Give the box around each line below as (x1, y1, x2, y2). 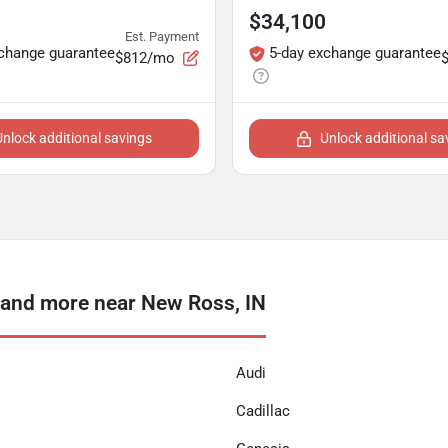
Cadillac (236, 402, 290, 420)
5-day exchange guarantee (269, 44, 441, 62)
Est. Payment (125, 28, 199, 44)
